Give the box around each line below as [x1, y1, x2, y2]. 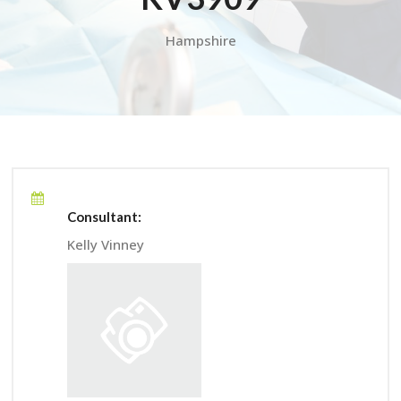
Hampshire [165, 31, 236, 49]
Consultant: [67, 208, 141, 225]
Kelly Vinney [67, 235, 144, 253]
